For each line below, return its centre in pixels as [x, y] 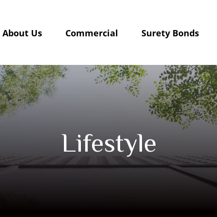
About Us [23, 33]
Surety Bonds [170, 33]
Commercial [92, 33]
